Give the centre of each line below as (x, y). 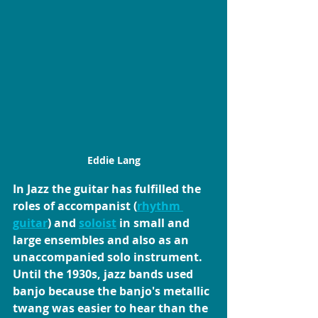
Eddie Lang (114, 160)
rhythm (160, 206)
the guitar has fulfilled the (126, 189)
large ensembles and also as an (102, 240)
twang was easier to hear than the (112, 308)
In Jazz (31, 189)
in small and (154, 223)
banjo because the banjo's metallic (113, 291)
